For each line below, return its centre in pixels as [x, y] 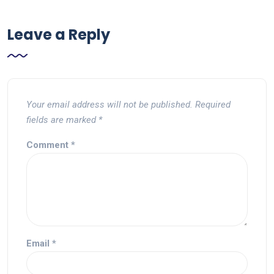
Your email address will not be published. [109, 104]
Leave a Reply [59, 34]
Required [213, 104]
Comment [49, 145]
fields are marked [62, 120]
